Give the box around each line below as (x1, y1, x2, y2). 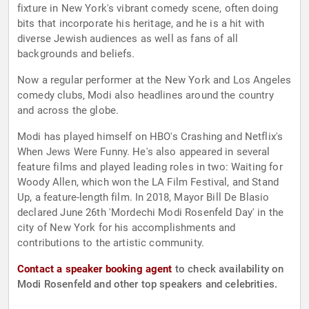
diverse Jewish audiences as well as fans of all (17, 32, 239, 46)
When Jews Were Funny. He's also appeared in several (17, 146, 270, 159)
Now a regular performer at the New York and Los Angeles (17, 74, 292, 87)
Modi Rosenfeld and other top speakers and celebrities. (17, 278, 278, 291)
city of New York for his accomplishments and (17, 221, 236, 235)
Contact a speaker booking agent (17, 263, 172, 276)
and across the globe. (17, 104, 119, 117)
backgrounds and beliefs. (17, 48, 135, 61)
